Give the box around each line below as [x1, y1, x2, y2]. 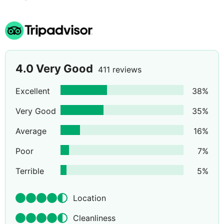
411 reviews [98, 64, 141, 75]
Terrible [15, 166, 44, 176]
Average [15, 126, 46, 136]
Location [73, 193, 106, 203]
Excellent [15, 86, 50, 96]
